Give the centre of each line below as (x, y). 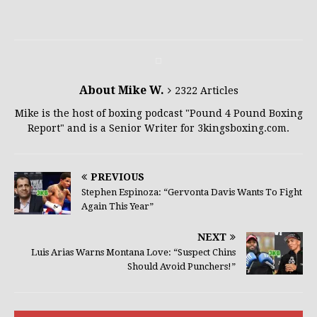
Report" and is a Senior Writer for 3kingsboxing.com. (158, 128)
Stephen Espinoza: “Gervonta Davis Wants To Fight (192, 192)
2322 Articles (206, 91)
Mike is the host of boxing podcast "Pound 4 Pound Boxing (158, 114)
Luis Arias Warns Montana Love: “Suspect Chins (133, 253)
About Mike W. (121, 91)
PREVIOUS (117, 177)
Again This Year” (117, 207)
